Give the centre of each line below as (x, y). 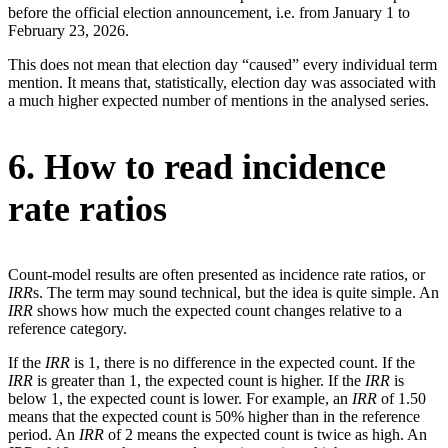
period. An (43, 434)
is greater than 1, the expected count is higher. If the (201, 380)
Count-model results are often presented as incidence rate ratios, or (216, 274)
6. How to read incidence (197, 166)
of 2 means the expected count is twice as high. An (267, 434)
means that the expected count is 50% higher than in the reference (214, 416)
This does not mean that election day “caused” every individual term (222, 64)
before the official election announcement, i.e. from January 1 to (209, 12)
